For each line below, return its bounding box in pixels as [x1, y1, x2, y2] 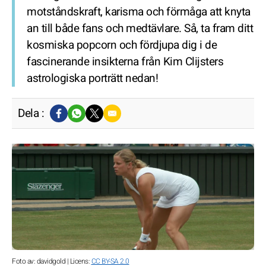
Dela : [18, 105, 44, 122]
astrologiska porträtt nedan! [27, 70, 158, 87]
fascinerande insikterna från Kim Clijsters [27, 53, 223, 70]
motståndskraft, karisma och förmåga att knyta [27, 4, 251, 20]
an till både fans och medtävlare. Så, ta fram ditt [27, 20, 253, 37]
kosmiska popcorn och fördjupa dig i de [27, 37, 217, 53]
